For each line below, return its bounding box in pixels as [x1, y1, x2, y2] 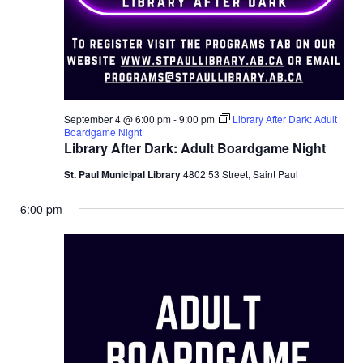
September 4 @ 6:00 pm [63, 111, 171, 126]
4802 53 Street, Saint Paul [182, 166, 298, 181]
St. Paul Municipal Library [63, 166, 183, 181]
